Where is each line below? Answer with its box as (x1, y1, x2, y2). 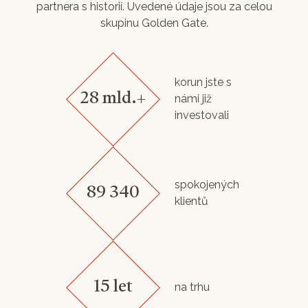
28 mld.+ (80, 90, 146, 107)
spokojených (175, 178, 239, 192)
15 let (93, 278, 133, 296)
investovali (175, 109, 229, 122)
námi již (175, 92, 212, 106)
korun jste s (175, 76, 232, 89)
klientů (175, 195, 208, 208)
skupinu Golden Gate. (100, 16, 208, 30)
